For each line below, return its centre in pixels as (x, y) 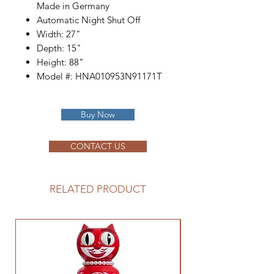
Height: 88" (60, 62)
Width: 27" (59, 34)
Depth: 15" (60, 48)
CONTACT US (98, 146)
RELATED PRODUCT (98, 189)
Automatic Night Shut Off (88, 20)
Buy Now (98, 114)
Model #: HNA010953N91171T (99, 76)
